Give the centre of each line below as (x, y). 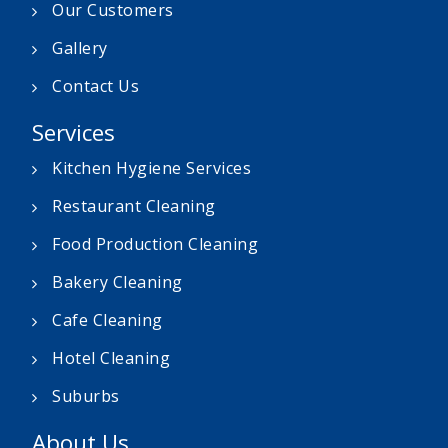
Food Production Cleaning (155, 244)
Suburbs (86, 396)
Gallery (80, 48)
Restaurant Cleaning (134, 206)
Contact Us (95, 86)
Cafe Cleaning (107, 320)
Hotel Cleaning (111, 358)
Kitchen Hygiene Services (151, 168)
